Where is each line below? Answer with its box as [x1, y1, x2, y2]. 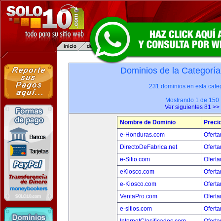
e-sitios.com [120, 205, 152, 212]
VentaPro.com [120, 193, 157, 200]
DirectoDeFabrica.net [120, 144, 177, 150]
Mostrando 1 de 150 [165, 97, 219, 104]
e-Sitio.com [120, 156, 150, 163]
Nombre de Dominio [120, 119, 176, 126]
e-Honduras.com [120, 131, 165, 138]
